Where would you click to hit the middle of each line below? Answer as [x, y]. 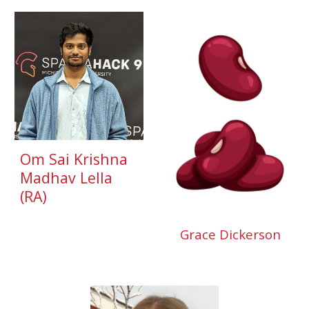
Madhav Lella [67, 178]
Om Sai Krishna [74, 159]
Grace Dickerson [230, 234]
